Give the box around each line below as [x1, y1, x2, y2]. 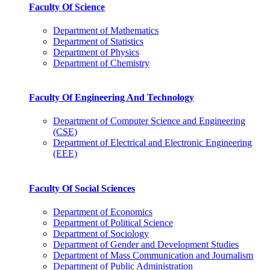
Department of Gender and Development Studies [53, 239, 239, 250]
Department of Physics [53, 46, 139, 57]
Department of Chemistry [53, 57, 149, 68]
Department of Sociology [53, 228, 149, 239]
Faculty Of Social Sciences [29, 183, 135, 193]
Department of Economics [53, 206, 152, 217]
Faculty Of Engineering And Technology [29, 92, 194, 103]
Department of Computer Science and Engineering [53, 116, 245, 127]
